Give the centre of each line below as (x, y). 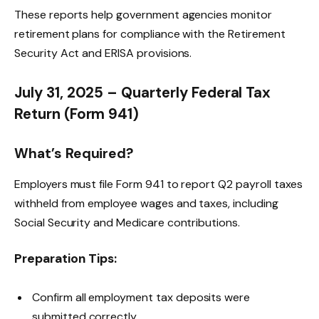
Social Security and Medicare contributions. (127, 223)
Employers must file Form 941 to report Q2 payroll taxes (159, 184)
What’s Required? (74, 154)
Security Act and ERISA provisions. (103, 53)
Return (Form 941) (77, 114)
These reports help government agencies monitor (143, 14)
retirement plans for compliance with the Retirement (150, 33)
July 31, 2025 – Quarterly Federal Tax (143, 93)
